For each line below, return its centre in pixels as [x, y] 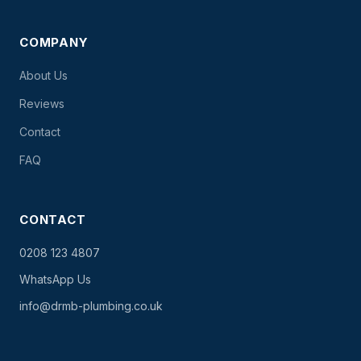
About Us [44, 75]
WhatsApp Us [55, 279]
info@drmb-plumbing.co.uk [91, 306]
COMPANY [54, 42]
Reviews [42, 104]
